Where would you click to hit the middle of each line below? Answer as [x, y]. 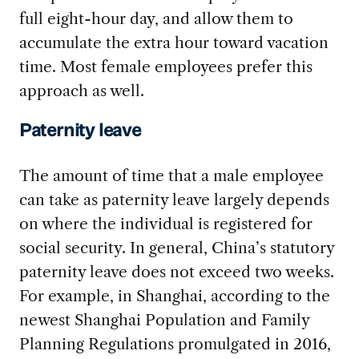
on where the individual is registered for [165, 223]
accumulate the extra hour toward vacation [173, 43]
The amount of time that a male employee [171, 175]
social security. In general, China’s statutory [176, 247]
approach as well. [81, 91]
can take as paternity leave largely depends [174, 199]
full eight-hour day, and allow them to [156, 19]
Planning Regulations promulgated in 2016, [175, 343]
